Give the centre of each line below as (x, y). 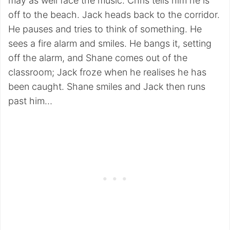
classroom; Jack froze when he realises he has (107, 72)
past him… (30, 101)
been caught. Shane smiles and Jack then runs (107, 87)
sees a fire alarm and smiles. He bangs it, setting (110, 43)
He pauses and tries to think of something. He (105, 29)
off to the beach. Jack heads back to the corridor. (114, 15)
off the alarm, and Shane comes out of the (98, 58)
